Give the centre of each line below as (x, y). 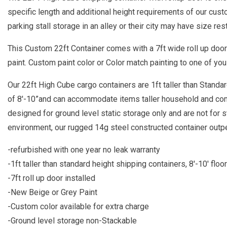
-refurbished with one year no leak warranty (84, 150)
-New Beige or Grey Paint (52, 192)
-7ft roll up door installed (51, 178)
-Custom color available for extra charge (78, 206)
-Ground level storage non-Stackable (72, 221)
